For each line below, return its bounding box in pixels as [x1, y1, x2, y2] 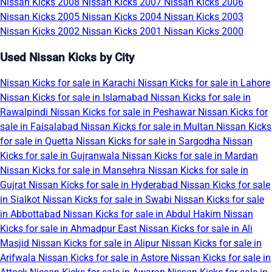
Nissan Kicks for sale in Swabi [42, 194, 174, 206]
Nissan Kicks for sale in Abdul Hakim [63, 208, 223, 220]
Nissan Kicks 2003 [164, 10, 243, 22]
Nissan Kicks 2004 [82, 10, 164, 22]
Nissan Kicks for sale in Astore [38, 252, 171, 264]
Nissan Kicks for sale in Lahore [138, 77, 270, 89]
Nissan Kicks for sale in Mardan [122, 150, 258, 162]
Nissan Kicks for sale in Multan [81, 121, 216, 133]
